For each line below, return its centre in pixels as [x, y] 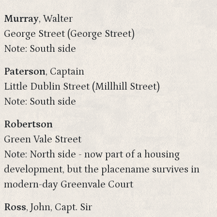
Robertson [28, 124]
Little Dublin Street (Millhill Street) [82, 87]
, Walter [56, 19]
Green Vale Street [43, 139]
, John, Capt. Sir [59, 207]
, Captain [65, 72]
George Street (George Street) [69, 34]
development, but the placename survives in [102, 170]
